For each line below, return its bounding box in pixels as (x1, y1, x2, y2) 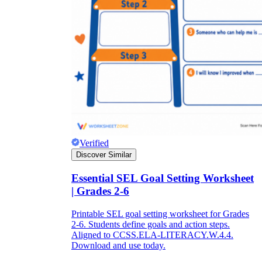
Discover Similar (76, 150, 132, 160)
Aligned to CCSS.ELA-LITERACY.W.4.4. (71, 229, 233, 240)
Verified (80, 138, 109, 149)
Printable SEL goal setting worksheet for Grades (71, 208, 249, 219)
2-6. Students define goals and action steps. (71, 219, 230, 229)
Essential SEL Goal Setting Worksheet (71, 171, 254, 184)
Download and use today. (71, 240, 166, 250)
